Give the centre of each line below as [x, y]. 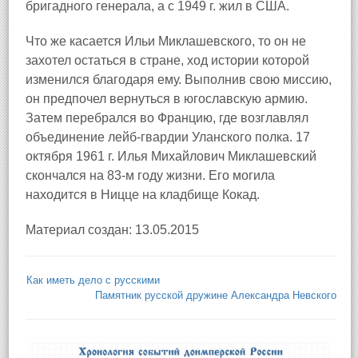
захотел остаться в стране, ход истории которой [167, 60]
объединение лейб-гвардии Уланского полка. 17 [168, 137]
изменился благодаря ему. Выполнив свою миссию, [179, 80]
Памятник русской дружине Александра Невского [216, 295]
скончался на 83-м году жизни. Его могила [150, 175]
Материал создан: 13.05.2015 [112, 230]
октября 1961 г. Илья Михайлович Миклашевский [171, 156]
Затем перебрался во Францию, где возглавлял [167, 118]
